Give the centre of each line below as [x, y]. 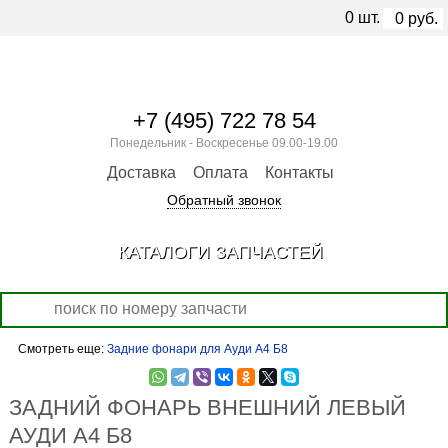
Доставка [141, 172]
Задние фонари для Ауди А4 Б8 [197, 349]
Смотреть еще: [62, 349]
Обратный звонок [224, 200]
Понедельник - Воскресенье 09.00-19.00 [224, 143]
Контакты [299, 172]
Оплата [220, 172]
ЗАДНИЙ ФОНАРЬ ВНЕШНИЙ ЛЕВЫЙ [207, 407]
